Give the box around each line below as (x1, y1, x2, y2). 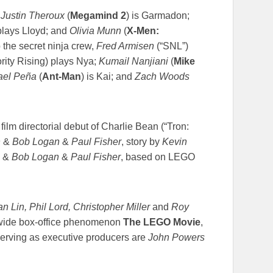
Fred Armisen (96, 41, 154, 52)
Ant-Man (42, 71, 81, 82)
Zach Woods (135, 71, 190, 82)
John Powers (148, 232, 205, 243)
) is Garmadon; (126, 10, 190, 21)
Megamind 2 (70, 10, 126, 21)
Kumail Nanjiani (99, 56, 168, 67)
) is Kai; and (81, 71, 135, 82)
